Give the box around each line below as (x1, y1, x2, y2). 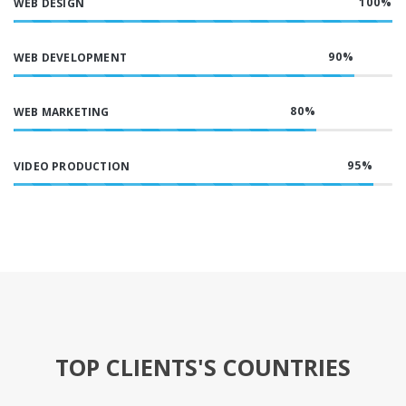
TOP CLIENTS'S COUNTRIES (55, 352, 351, 382)
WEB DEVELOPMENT (14, 50, 127, 65)
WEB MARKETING (14, 104, 110, 120)
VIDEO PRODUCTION (14, 159, 130, 174)
